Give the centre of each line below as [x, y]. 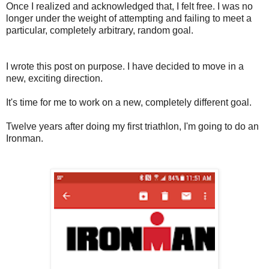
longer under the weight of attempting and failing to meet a [129, 18]
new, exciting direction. [54, 78]
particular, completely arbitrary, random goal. [100, 30]
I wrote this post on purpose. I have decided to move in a [125, 66]
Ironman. [26, 138]
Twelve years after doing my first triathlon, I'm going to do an [132, 126]
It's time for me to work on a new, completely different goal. [129, 102]
